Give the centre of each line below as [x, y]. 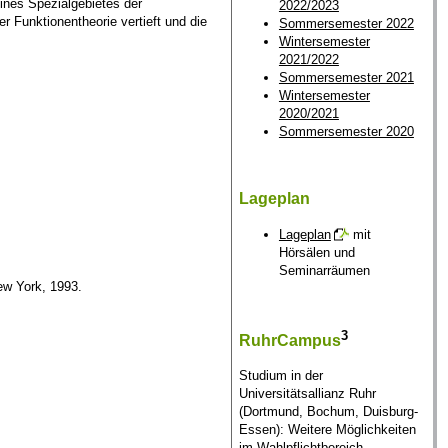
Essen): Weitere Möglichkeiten [327, 430]
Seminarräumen [324, 270]
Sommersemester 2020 [346, 132]
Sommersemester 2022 [346, 24]
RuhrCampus [289, 340]
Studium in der [280, 376]
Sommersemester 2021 [346, 78]
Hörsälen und [316, 252]
